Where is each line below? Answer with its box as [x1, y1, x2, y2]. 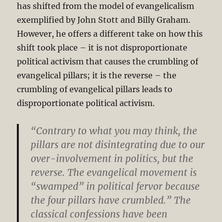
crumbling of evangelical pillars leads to [17, 84, 173, 94]
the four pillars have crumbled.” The [31, 194, 191, 206]
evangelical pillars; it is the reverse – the [17, 70, 177, 80]
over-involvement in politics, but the [31, 152, 194, 165]
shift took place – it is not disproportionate [17, 42, 188, 53]
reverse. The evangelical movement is [31, 166, 197, 178]
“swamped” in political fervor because [31, 180, 200, 192]
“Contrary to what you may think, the [31, 124, 198, 137]
